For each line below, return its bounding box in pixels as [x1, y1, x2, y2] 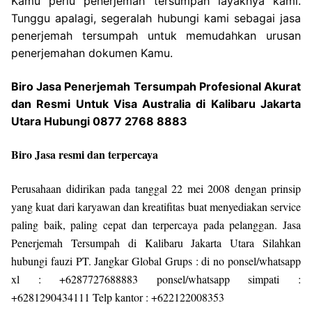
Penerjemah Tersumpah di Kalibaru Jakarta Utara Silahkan [11, 235, 301, 251]
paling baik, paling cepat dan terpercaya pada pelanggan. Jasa [11, 217, 301, 233]
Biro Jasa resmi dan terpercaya [11, 146, 158, 163]
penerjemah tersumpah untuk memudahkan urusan [11, 29, 301, 43]
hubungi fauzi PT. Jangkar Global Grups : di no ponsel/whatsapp [11, 253, 301, 269]
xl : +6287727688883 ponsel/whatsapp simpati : [11, 272, 301, 287]
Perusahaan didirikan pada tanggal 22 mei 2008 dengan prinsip [11, 181, 301, 196]
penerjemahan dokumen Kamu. [11, 46, 173, 61]
